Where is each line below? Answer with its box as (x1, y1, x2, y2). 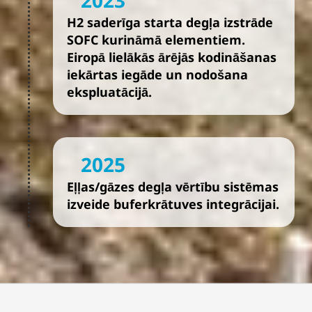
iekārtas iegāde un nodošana (67, 66, 248, 83)
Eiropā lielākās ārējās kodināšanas (67, 49, 276, 65)
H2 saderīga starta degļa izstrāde (67, 14, 273, 31)
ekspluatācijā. (67, 84, 152, 100)
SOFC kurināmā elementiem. (67, 31, 245, 48)
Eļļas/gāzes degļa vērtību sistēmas (67, 178, 279, 195)
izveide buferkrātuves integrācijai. (67, 196, 279, 212)
